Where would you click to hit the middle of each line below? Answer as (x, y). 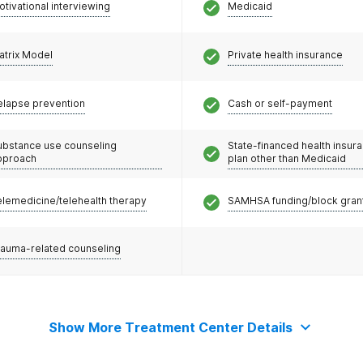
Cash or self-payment (280, 103)
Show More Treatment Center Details (170, 327)
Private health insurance (285, 54)
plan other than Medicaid (286, 158)
